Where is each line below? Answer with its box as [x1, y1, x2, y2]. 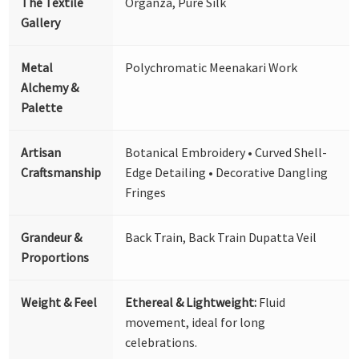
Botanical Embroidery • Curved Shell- [125, 144, 328, 161]
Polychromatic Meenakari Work [125, 59, 298, 76]
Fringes [125, 184, 167, 201]
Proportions [21, 249, 90, 266]
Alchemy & [21, 79, 79, 96]
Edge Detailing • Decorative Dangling [125, 164, 329, 181]
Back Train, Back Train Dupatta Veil [125, 229, 317, 246]
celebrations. [125, 334, 198, 351]
